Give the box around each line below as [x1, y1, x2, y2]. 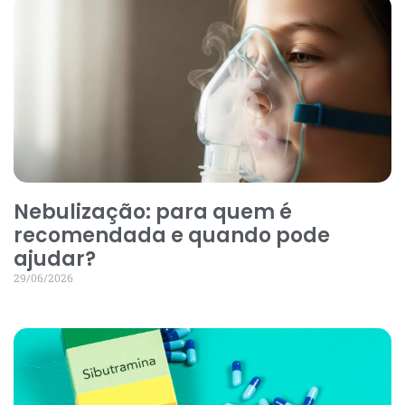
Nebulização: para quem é [14, 197, 292, 226]
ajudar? [14, 244, 96, 273]
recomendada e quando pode [14, 221, 330, 250]
